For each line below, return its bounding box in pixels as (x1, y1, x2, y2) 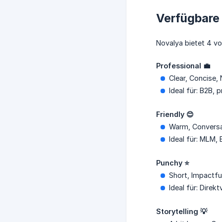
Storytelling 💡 (156, 207, 207, 216)
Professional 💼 (156, 61, 210, 70)
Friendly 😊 (156, 110, 194, 119)
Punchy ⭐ (156, 159, 189, 167)
